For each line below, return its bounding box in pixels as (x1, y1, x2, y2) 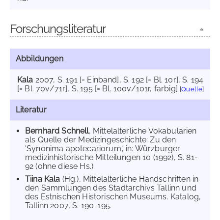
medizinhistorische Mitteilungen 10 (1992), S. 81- (25, 153, 198, 162)
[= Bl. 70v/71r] (17, 84, 68, 93)
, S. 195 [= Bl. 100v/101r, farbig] (67, 84, 178, 93)
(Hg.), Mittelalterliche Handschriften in (62, 174, 199, 184)
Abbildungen (16, 54, 63, 63)
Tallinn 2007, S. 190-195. (25, 201, 112, 210)
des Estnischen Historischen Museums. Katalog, (25, 192, 201, 201)
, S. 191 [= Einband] (53, 75, 119, 84)
